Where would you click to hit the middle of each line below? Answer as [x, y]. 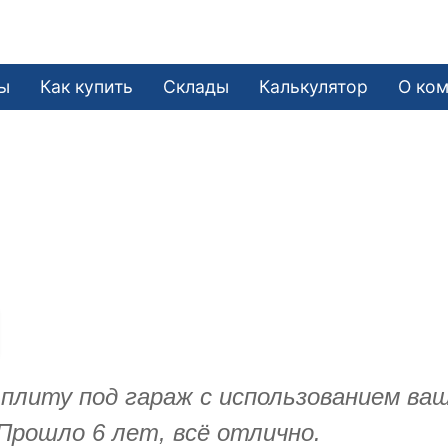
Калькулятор [314, 86]
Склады [196, 86]
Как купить [87, 86]
